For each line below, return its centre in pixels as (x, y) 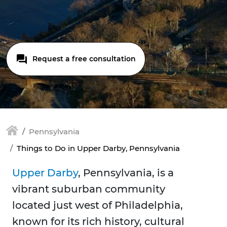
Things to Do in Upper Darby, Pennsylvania (98, 148)
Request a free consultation (83, 59)
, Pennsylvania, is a (126, 173)
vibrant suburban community (89, 189)
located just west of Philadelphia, (98, 205)
